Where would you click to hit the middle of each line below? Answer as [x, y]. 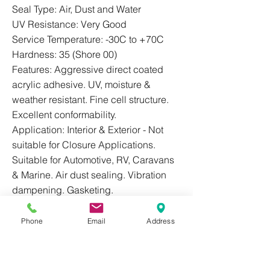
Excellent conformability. [64, 115]
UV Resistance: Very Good [69, 24]
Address [161, 221]
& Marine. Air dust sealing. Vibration [89, 175]
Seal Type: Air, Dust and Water [77, 9]
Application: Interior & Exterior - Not [88, 130]
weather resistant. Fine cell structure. [90, 99]
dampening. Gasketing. [63, 190]
